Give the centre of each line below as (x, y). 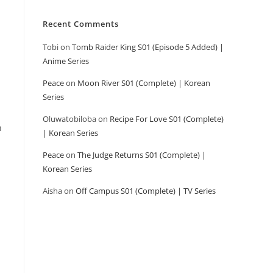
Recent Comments (81, 24)
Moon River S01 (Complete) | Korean (144, 83)
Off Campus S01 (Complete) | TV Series (146, 191)
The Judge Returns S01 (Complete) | (142, 155)
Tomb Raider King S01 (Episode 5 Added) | (148, 47)
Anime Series (66, 61)
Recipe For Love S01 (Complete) (167, 119)
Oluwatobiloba (69, 119)
